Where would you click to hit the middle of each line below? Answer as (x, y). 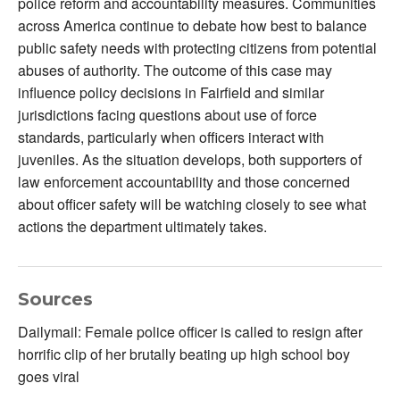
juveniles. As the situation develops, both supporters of (190, 159)
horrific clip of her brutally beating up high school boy (184, 354)
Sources (55, 299)
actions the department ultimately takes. (142, 226)
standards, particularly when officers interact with (171, 137)
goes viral (49, 376)
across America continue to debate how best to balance (192, 25)
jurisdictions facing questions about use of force (167, 114)
